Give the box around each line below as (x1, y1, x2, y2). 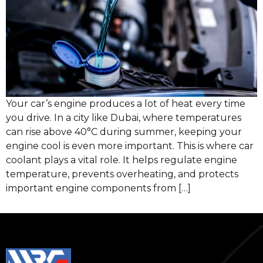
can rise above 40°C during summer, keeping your (6, 126, 242, 137)
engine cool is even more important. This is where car (6, 140, 254, 151)
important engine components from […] (6, 182, 191, 194)
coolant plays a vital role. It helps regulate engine (6, 154, 237, 166)
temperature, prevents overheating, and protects (6, 168, 238, 180)
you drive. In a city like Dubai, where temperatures (6, 112, 241, 123)
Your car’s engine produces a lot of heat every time (6, 97, 245, 109)
